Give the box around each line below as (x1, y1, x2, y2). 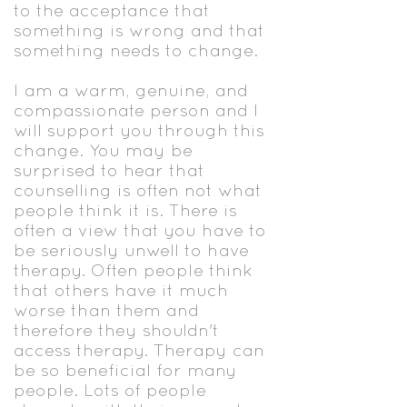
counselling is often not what (14, 180, 262, 200)
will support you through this (14, 120, 264, 140)
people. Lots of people (14, 380, 206, 400)
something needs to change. (14, 40, 263, 60)
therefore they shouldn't (14, 320, 219, 340)
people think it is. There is (14, 200, 237, 220)
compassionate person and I (14, 100, 259, 120)
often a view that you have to (14, 220, 266, 240)
